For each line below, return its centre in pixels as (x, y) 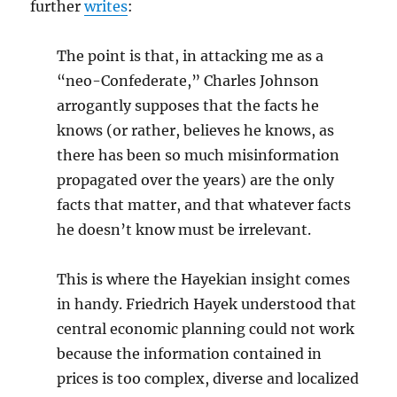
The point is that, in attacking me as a (191, 56)
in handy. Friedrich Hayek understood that (207, 304)
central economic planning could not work (206, 329)
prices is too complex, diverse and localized (208, 378)
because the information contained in (190, 354)
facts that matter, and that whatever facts (204, 205)
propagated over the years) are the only (196, 180)
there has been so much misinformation (198, 155)
